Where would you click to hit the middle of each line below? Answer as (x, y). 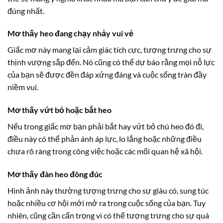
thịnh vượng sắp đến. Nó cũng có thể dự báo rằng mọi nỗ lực (111, 62)
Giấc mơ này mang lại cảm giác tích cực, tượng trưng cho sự (110, 50)
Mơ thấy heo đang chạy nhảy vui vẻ (70, 33)
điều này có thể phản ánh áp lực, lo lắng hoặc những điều (105, 139)
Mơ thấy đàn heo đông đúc (55, 174)
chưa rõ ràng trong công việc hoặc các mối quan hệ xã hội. (105, 151)
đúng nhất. (26, 10)
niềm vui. (23, 87)
